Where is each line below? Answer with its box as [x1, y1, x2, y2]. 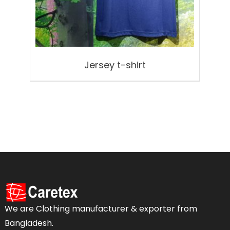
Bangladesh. [5, 217, 54, 229]
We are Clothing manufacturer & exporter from [5, 203, 198, 215]
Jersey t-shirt [84, 59, 146, 72]
